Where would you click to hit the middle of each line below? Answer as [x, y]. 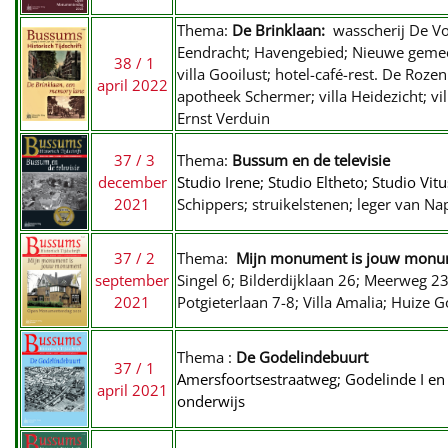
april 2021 [132, 390]
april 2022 [132, 85]
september [132, 280]
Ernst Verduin [223, 118]
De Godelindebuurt [300, 357]
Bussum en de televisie [309, 160]
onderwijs [211, 401]
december [132, 182]
